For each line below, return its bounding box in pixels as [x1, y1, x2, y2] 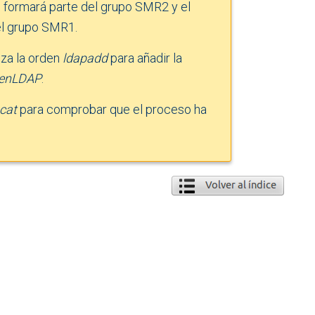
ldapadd [63, 50, 108, 65]
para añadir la [108, 50, 182, 65]
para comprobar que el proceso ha [17, 101, 207, 117]
